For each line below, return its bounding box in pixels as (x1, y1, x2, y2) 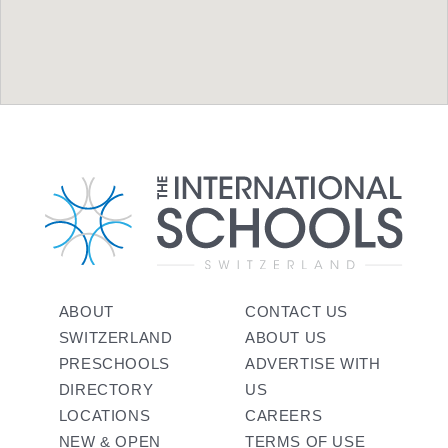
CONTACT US (244, 302, 348, 320)
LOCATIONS (58, 406, 151, 424)
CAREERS (244, 406, 323, 424)
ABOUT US (244, 328, 327, 346)
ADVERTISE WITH (244, 354, 381, 372)
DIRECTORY (58, 380, 154, 398)
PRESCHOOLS (58, 354, 170, 372)
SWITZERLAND (58, 328, 173, 346)
